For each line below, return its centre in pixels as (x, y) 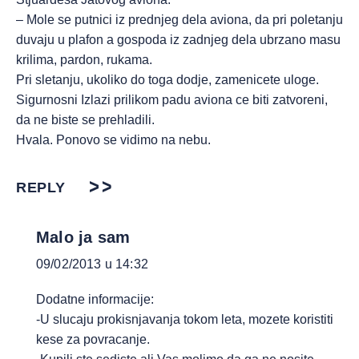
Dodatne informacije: (95, 299)
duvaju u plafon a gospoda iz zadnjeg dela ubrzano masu (178, 40)
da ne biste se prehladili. (85, 120)
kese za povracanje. (93, 339)
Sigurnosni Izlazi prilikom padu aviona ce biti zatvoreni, (172, 100)
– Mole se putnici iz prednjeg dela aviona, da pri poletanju (179, 20)
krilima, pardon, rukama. (84, 60)
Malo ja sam (83, 237)
